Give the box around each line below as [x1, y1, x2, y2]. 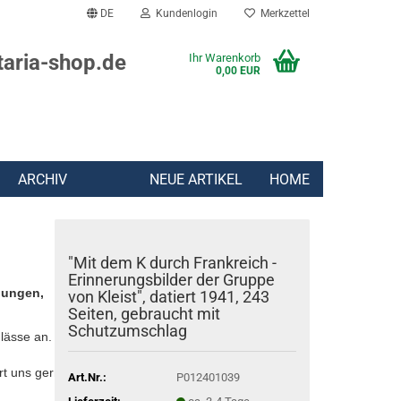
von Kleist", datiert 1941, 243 [68, 287, 270, 306]
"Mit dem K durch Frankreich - [68, 253, 277, 272]
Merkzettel [255, 7, 310, 20]
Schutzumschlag [68, 321, 188, 340]
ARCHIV [18, 171, 67, 188]
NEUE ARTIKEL [149, 171, 243, 188]
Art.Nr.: [68, 370, 107, 384]
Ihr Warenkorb [189, 51, 260, 64]
